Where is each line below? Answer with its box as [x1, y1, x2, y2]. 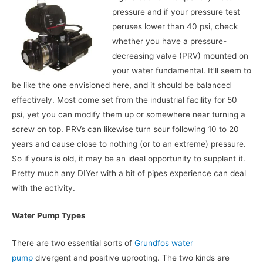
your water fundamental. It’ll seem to [112, 66, 251, 76]
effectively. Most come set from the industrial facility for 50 [12, 95, 237, 105]
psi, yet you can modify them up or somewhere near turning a [12, 110, 245, 120]
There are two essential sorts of [12, 238, 134, 248]
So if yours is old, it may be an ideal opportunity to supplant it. [12, 154, 245, 164]
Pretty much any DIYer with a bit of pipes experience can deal [12, 168, 246, 178]
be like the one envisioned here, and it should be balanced [12, 80, 231, 90]
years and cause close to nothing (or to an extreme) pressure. [12, 139, 246, 149]
